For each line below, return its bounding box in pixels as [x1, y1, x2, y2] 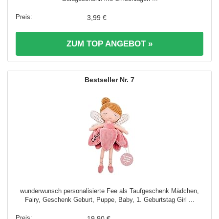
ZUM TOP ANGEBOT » [66, 39, 153, 48]
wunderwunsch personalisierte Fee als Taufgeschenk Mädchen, [20, 187, 199, 195]
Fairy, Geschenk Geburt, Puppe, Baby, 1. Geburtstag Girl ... [24, 196, 195, 203]
